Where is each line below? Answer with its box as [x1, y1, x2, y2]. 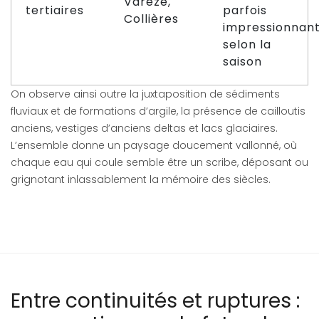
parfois [223, 2, 267, 19]
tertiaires [26, 2, 84, 19]
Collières [124, 11, 179, 27]
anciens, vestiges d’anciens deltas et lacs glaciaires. [11, 121, 278, 135]
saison [223, 53, 262, 70]
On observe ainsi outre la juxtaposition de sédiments [11, 87, 280, 101]
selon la [223, 36, 271, 53]
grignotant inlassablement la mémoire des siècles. [11, 172, 271, 187]
